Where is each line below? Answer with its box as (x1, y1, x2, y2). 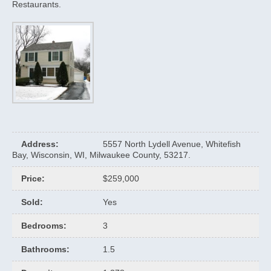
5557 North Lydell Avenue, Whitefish (103, 139, 241, 149)
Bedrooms (21, 220, 64, 230)
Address (21, 139, 56, 149)
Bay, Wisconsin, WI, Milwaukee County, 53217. (12, 149, 193, 160)
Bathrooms (21, 244, 67, 254)
